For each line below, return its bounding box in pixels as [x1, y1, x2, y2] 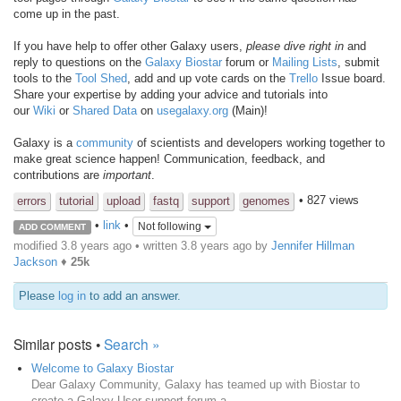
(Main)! [228, 103, 271, 117]
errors [17, 193, 47, 208]
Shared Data [73, 103, 137, 117]
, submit [337, 55, 380, 69]
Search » [104, 333, 160, 354]
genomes [243, 193, 290, 208]
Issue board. [318, 71, 386, 85]
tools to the [13, 71, 75, 85]
